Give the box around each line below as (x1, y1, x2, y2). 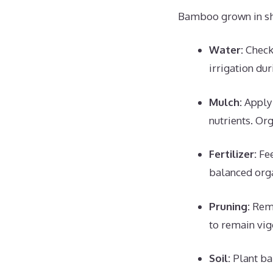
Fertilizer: (209, 147, 257, 160)
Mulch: (209, 95, 242, 108)
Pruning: (209, 199, 250, 213)
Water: (209, 43, 243, 56)
